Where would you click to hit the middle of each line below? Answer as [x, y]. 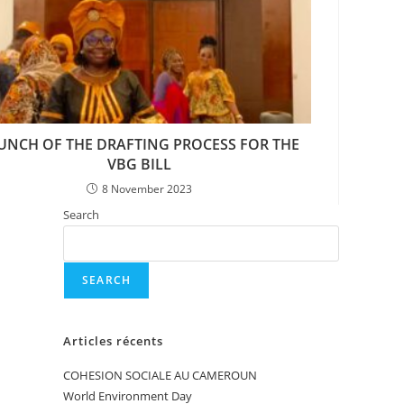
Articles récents [113, 341]
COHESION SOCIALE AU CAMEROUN [160, 376]
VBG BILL [139, 165]
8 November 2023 [147, 189]
